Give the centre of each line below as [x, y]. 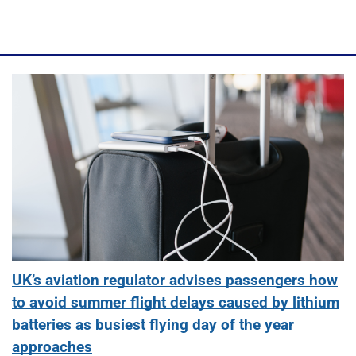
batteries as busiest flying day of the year [153, 325]
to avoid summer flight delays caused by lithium [176, 303]
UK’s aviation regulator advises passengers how [175, 281]
